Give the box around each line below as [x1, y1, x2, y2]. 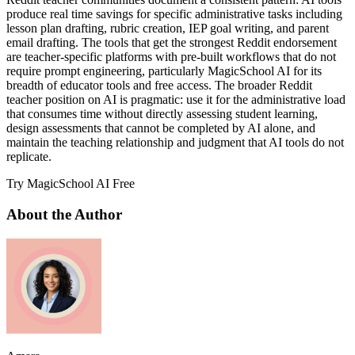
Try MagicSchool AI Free [6, 177, 135, 191]
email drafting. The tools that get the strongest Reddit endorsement [6, 36, 337, 50]
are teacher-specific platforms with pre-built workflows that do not [6, 50, 336, 64]
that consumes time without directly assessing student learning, [6, 107, 318, 121]
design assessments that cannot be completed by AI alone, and [6, 121, 315, 136]
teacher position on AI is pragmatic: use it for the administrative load [6, 93, 345, 107]
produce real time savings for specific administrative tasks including [6, 7, 342, 21]
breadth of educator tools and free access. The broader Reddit [6, 78, 312, 93]
